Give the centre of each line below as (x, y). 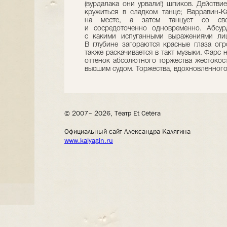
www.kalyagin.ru (89, 140)
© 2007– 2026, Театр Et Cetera (112, 113)
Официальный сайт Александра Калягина (127, 131)
